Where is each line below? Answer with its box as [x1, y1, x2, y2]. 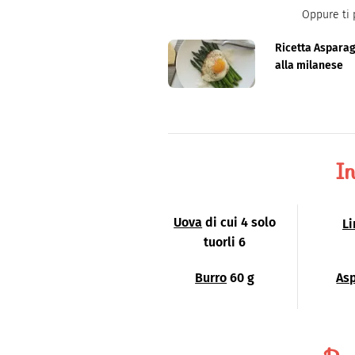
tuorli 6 [204, 234, 246, 250]
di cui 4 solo [205, 214, 277, 230]
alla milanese [275, 58, 344, 72]
